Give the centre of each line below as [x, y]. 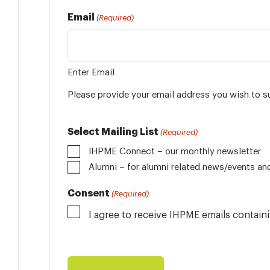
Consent [89, 193]
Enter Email [91, 72]
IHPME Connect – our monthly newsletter [175, 151]
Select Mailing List [113, 131]
